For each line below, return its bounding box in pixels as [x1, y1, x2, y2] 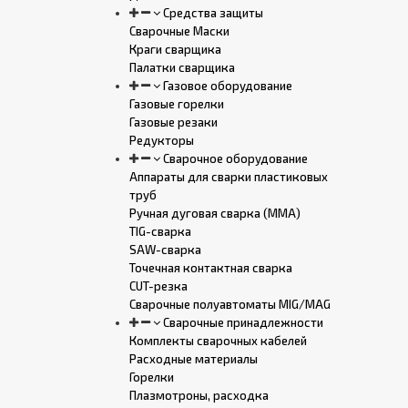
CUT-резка [129, 279, 188, 293]
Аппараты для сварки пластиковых [129, 169, 328, 184]
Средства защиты [160, 5, 263, 20]
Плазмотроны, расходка [129, 388, 269, 403]
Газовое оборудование [160, 78, 292, 93]
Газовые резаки [129, 115, 218, 129]
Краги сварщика [129, 42, 221, 56]
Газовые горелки [129, 97, 224, 111]
